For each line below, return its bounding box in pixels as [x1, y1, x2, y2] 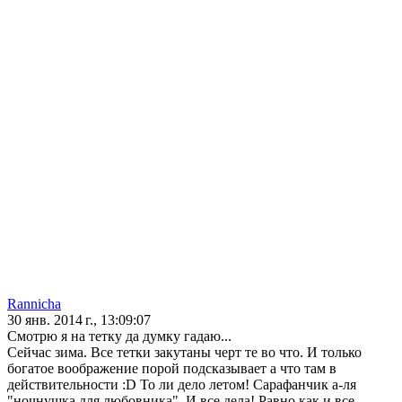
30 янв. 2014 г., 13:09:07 [7, 312, 151, 328]
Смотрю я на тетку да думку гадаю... [7, 328, 232, 345]
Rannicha [7, 296, 61, 312]
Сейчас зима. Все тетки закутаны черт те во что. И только [7, 345, 362, 361]
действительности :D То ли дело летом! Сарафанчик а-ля [7, 377, 356, 393]
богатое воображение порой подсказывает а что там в [7, 361, 336, 377]
